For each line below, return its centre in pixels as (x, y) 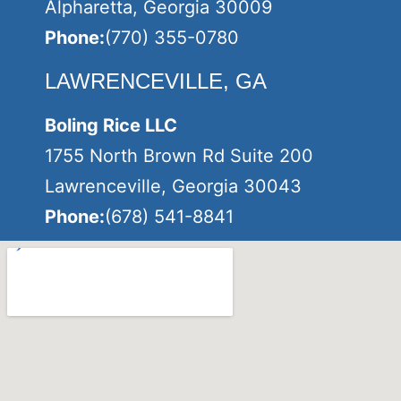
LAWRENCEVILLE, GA (156, 81)
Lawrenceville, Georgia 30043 (173, 186)
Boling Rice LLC (111, 125)
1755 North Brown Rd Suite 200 (179, 156)
